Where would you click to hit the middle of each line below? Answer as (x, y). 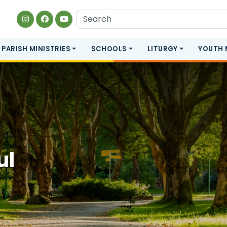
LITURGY (163, 49)
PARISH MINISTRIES (36, 49)
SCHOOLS (109, 49)
